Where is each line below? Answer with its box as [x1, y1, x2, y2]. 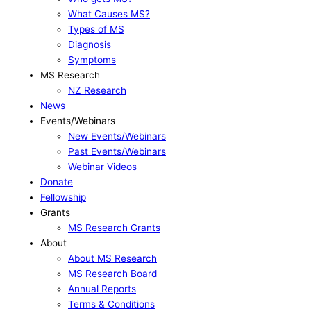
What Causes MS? [68, 8, 150, 20]
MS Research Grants [68, 222, 160, 234]
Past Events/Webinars [68, 146, 166, 158]
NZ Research [68, 85, 126, 96]
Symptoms [68, 54, 116, 66]
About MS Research [68, 253, 157, 264]
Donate [40, 176, 73, 188]
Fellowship [40, 192, 86, 203]
